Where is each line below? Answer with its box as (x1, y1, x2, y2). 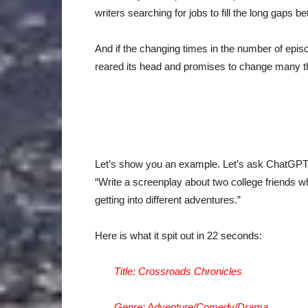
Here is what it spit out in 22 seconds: (95, 230, 262, 241)
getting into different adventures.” (95, 194, 241, 206)
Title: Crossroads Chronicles (113, 265, 242, 277)
